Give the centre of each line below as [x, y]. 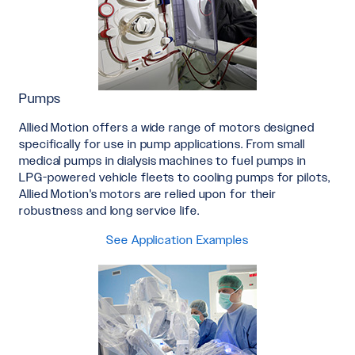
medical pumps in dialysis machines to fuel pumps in [163, 160]
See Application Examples [177, 239]
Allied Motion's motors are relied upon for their [148, 193]
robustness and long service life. [109, 210]
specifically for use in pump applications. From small [162, 143]
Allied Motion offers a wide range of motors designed [167, 127]
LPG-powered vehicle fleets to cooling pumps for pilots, [175, 177]
